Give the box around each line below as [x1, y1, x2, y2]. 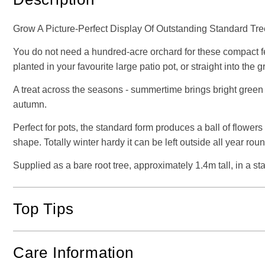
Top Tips [13, 199, 74, 218]
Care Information [13, 243, 134, 261]
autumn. [13, 99, 47, 109]
